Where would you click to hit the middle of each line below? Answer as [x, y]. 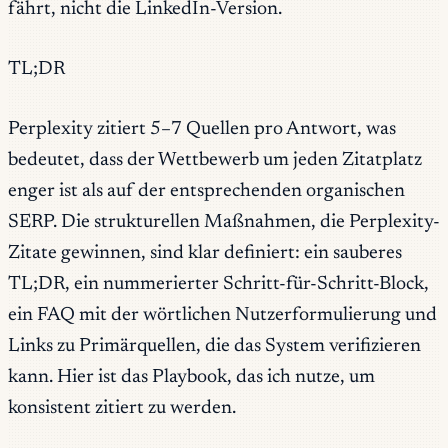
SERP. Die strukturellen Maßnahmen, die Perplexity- [224, 222]
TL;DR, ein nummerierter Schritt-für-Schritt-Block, [218, 284]
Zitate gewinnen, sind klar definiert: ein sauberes [205, 253]
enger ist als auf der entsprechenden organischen [206, 191]
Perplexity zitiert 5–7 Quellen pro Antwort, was [202, 129]
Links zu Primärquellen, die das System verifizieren [214, 346]
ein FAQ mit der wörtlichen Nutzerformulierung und [222, 315]
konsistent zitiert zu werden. [122, 408]
